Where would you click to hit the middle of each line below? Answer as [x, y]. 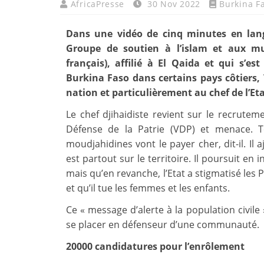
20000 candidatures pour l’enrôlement [155, 247]
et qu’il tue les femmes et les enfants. [148, 188]
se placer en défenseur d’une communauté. [163, 225]
